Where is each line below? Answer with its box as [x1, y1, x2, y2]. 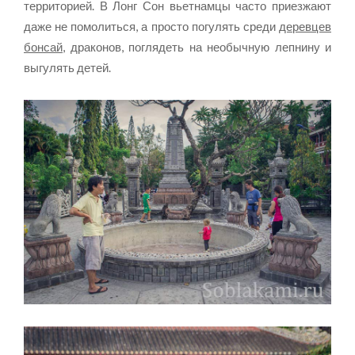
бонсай [24, 40, 63, 55]
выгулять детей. [24, 60, 111, 75]
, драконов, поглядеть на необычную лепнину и [63, 40, 331, 55]
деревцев [279, 19, 331, 34]
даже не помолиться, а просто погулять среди [24, 19, 279, 34]
